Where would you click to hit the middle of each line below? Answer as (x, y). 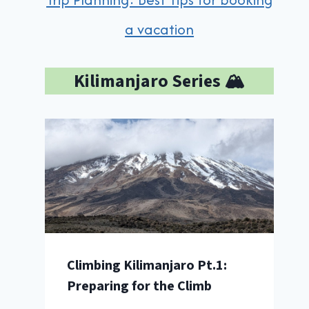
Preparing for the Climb (140, 286)
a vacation (160, 29)
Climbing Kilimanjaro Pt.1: (147, 265)
